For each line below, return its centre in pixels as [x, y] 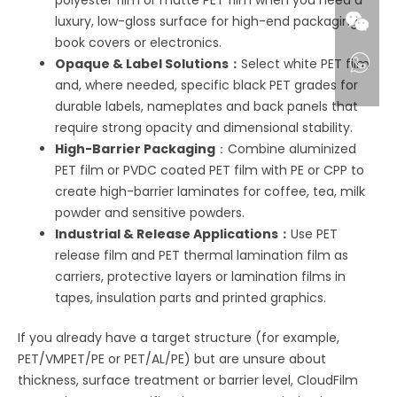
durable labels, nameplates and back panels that [207, 106]
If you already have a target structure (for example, [179, 337]
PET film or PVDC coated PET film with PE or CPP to [210, 170]
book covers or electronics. [139, 42]
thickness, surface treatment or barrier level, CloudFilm [188, 380]
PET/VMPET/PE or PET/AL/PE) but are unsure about [172, 358]
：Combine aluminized [286, 148]
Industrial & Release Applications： [173, 234]
